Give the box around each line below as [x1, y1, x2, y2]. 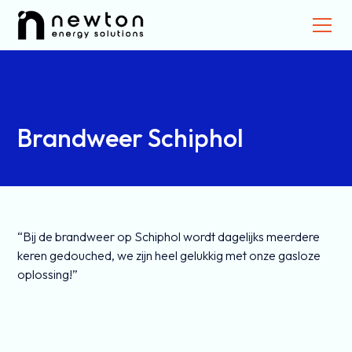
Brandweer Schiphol [17, 122, 244, 153]
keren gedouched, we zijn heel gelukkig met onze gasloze [17, 247, 321, 263]
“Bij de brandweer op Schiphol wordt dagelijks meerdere [17, 229, 321, 244]
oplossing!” [17, 266, 79, 282]
